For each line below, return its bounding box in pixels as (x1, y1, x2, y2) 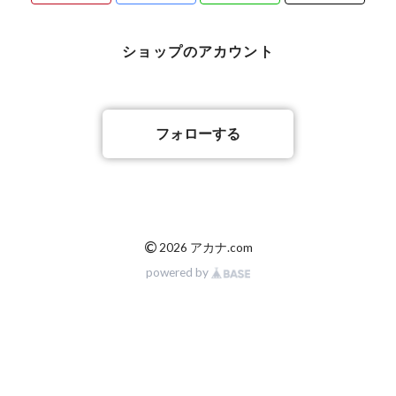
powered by (146, 265, 211, 280)
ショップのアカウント (122, 42, 274, 60)
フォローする (155, 125, 240, 142)
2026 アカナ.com (158, 240, 253, 255)
